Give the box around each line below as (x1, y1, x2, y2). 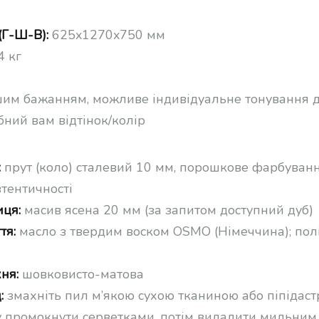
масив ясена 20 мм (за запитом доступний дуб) (21, 201, 313, 219)
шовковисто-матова (19, 265, 144, 283)
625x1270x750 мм (52, 26, 165, 43)
